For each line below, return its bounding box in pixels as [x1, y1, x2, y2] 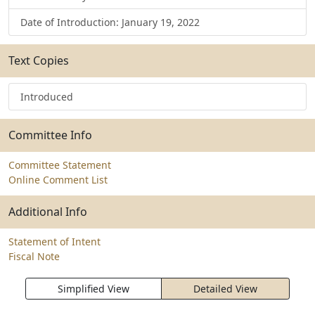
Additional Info [8, 204, 87, 219]
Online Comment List [8, 173, 108, 186]
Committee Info [8, 127, 92, 143]
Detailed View [193, 282, 257, 295]
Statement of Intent [8, 235, 101, 248]
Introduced [20, 90, 73, 103]
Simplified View [58, 282, 129, 295]
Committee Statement [8, 158, 111, 172]
